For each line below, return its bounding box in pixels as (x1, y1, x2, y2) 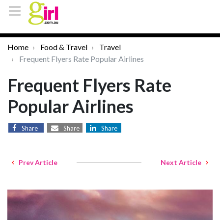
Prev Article (14, 158, 57, 166)
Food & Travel (40, 42, 87, 52)
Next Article (161, 158, 206, 166)
